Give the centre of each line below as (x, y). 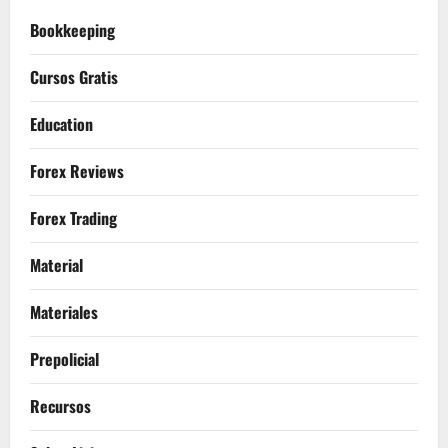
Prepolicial (64, 359)
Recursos (60, 406)
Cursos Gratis (74, 77)
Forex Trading (73, 218)
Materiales (64, 312)
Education (61, 124)
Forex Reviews (77, 171)
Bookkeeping (72, 30)
